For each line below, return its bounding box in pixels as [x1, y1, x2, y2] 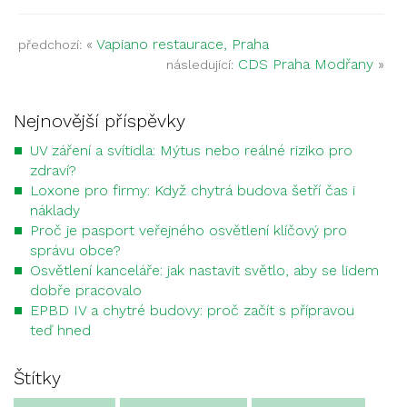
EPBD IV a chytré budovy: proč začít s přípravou [30, 302, 354, 319]
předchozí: [18, 37, 82, 52]
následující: [166, 57, 233, 72]
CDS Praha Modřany [238, 55, 373, 73]
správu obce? [30, 242, 121, 259]
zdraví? [30, 162, 76, 179]
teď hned [30, 322, 91, 339]
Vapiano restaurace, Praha [96, 35, 269, 53]
